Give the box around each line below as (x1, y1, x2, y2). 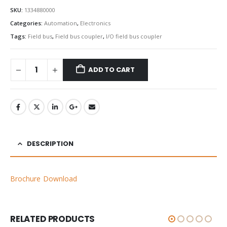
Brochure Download (10, 174, 78, 184)
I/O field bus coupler (106, 32, 162, 40)
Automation (44, 19, 77, 27)
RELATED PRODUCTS (10, 213, 95, 225)
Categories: (10, 19, 44, 27)
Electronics (80, 19, 110, 27)
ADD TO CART (88, 65, 135, 75)
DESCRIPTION (27, 139, 73, 149)
